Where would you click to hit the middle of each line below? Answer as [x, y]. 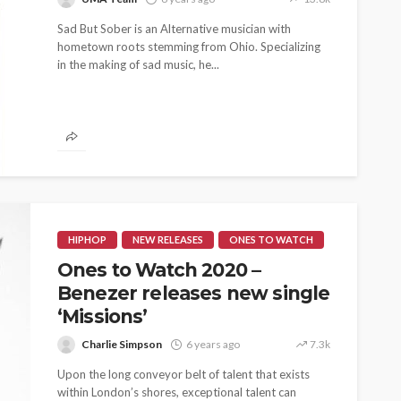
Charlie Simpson [122, 344]
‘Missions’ [102, 316]
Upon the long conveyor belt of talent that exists [183, 374]
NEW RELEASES [168, 239]
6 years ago [213, 344]
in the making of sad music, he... [138, 64]
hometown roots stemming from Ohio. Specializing [189, 47]
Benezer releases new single [194, 293]
